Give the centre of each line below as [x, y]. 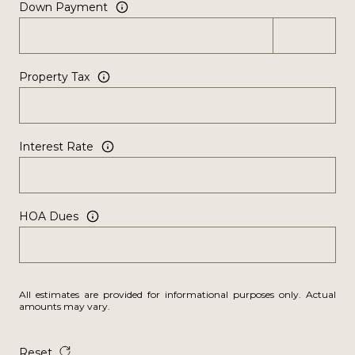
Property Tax [54, 76]
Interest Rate [56, 146]
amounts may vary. [65, 307]
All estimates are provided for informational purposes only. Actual [177, 295]
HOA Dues [49, 216]
